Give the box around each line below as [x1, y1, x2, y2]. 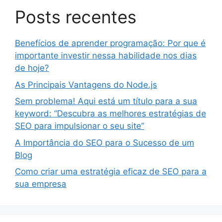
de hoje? [15, 63, 49, 73]
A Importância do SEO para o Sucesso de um [15, 137, 194, 148]
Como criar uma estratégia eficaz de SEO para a [15, 166, 207, 176]
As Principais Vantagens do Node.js [15, 79, 157, 90]
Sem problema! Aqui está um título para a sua [15, 96, 197, 106]
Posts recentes [15, 6, 136, 27]
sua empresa [15, 179, 66, 189]
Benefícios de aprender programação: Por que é [15, 38, 206, 48]
